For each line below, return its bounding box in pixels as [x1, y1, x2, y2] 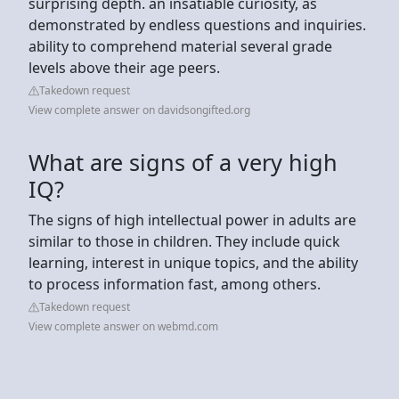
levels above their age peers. [28, 57, 220, 77]
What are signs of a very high [28, 146, 338, 177]
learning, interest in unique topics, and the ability [28, 252, 358, 273]
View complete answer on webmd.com [28, 318, 218, 334]
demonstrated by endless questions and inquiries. [28, 14, 366, 35]
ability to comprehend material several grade [28, 36, 332, 56]
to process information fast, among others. [28, 273, 321, 294]
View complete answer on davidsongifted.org [28, 102, 250, 118]
